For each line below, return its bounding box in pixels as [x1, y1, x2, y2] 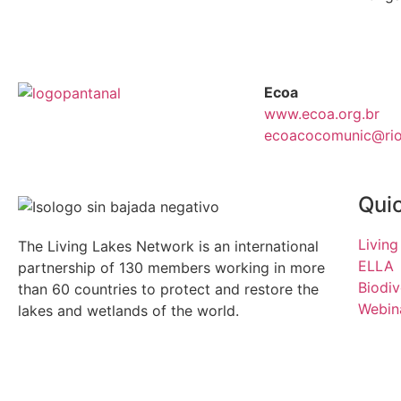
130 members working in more [119, 258, 325, 277]
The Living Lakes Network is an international [18, 236, 319, 255]
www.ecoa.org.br [264, 104, 380, 123]
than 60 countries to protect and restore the [18, 279, 319, 298]
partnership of [18, 258, 119, 277]
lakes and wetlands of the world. [18, 301, 239, 320]
